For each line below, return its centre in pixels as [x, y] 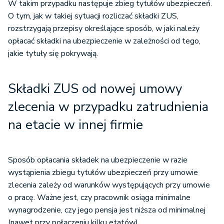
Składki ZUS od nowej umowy [95, 89]
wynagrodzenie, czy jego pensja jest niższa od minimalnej [107, 210]
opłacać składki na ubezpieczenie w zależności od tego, [104, 41]
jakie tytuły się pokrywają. [53, 54]
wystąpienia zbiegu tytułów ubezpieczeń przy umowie [103, 173]
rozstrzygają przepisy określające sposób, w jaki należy [104, 29]
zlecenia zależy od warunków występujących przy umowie [109, 185]
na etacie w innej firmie [75, 125]
